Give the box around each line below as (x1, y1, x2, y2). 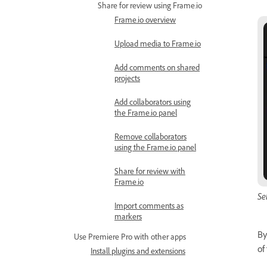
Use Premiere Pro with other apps (74, 232, 186, 244)
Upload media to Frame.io (114, 39, 201, 51)
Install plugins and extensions (91, 247, 185, 259)
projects (114, 74, 140, 86)
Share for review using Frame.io (98, 1, 202, 13)
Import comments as (114, 201, 184, 213)
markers (114, 212, 142, 224)
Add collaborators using (114, 98, 191, 110)
